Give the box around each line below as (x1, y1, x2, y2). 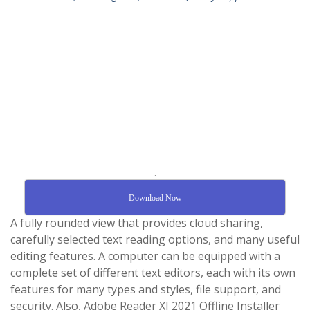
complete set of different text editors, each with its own (10, 265, 295, 280)
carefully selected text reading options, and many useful (10, 232, 300, 247)
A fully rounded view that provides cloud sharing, (10, 215, 263, 230)
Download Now (128, 193, 182, 203)
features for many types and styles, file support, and (10, 282, 281, 297)
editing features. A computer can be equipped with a (10, 248, 280, 264)
